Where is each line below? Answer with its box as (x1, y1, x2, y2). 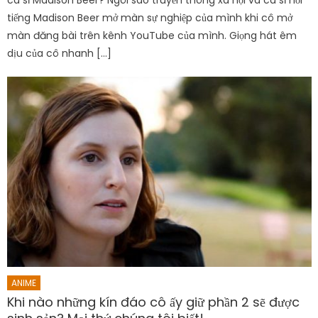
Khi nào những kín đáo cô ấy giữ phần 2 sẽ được (7, 292, 300, 311)
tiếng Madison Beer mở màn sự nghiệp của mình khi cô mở (7, 10, 293, 25)
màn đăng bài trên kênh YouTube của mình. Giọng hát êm (7, 28, 297, 43)
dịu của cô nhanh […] (7, 45, 112, 60)
